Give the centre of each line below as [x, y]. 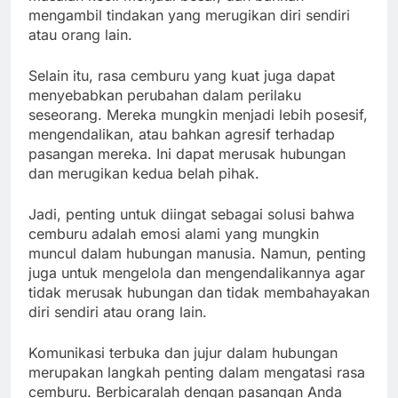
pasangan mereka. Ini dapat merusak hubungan [187, 154]
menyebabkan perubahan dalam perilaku [165, 96]
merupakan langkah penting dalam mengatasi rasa [197, 373]
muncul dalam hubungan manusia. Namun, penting [197, 254]
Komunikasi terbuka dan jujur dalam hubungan [183, 353]
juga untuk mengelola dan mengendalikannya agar [197, 273]
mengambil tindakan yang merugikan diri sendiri [189, 16]
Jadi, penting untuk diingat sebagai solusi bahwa [191, 215]
